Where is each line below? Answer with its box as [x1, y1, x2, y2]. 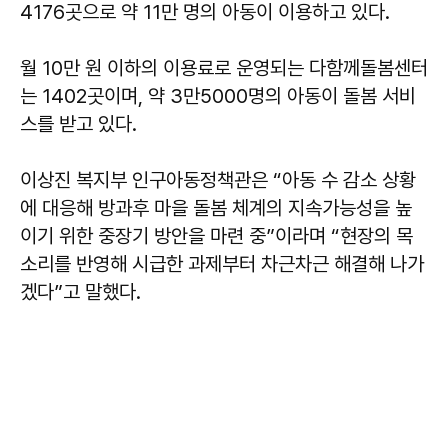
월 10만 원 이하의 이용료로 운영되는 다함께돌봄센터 [20, 55, 428, 80]
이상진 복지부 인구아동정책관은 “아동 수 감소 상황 [20, 167, 416, 192]
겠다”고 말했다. [20, 279, 141, 304]
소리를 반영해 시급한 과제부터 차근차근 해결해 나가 [20, 251, 424, 276]
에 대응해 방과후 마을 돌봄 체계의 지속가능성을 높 [20, 195, 412, 220]
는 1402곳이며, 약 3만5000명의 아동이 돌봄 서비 [20, 83, 416, 108]
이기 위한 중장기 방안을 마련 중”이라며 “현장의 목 [20, 223, 413, 248]
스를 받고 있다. [20, 111, 137, 136]
